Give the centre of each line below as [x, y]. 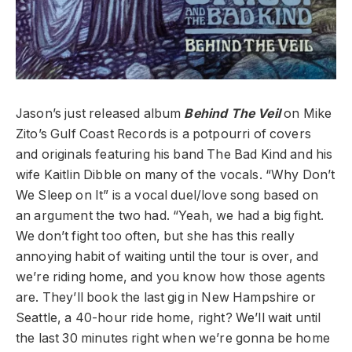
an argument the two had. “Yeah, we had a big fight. [170, 216]
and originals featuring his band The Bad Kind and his [174, 155]
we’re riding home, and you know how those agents [171, 277]
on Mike [306, 114]
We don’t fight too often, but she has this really [155, 236]
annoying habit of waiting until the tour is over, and [167, 257]
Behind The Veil [232, 114]
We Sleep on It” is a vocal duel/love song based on [167, 196]
